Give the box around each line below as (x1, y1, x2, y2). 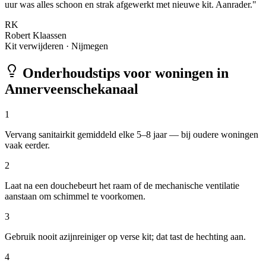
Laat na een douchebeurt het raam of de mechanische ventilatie (5, 180, 239, 191)
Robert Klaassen (5, 30, 66, 41)
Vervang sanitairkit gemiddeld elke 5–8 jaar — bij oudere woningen (5, 129, 258, 140)
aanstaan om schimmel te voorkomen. (5, 191, 145, 202)
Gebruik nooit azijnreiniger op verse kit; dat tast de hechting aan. (5, 232, 246, 242)
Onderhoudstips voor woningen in (19, 65, 229, 81)
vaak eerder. (5, 140, 50, 151)
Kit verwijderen (5, 41, 64, 52)
